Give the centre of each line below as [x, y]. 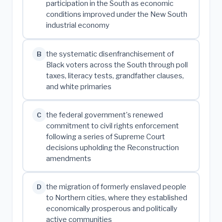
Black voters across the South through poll [117, 65]
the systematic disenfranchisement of [110, 54]
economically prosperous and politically [111, 208]
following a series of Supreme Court [105, 137]
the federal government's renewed [104, 115]
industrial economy [78, 26]
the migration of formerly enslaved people [116, 187]
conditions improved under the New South [116, 15]
